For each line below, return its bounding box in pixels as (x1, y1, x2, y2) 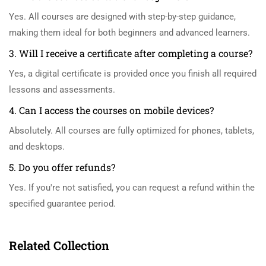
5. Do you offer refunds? (9, 161, 115, 174)
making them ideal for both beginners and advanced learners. (9, 27, 250, 39)
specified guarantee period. (9, 198, 116, 210)
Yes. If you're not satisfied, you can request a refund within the (9, 182, 255, 194)
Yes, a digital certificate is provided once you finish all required (9, 68, 256, 80)
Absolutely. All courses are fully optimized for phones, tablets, (9, 125, 254, 137)
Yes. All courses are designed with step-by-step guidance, (9, 11, 236, 23)
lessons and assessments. (9, 84, 115, 96)
